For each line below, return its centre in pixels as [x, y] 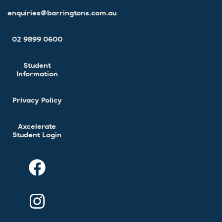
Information [37, 74]
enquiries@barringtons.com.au [62, 13]
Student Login [37, 135]
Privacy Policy [37, 101]
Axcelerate [37, 127]
